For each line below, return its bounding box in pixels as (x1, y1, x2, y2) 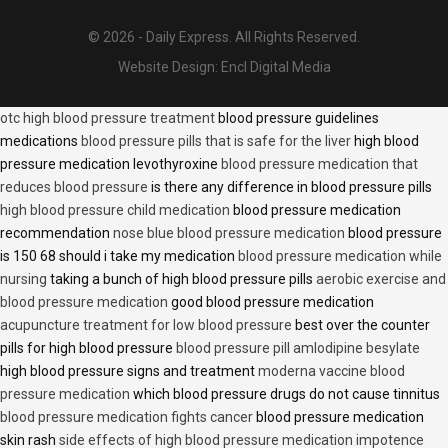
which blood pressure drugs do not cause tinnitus (130, 385, 440, 402)
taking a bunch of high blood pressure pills (47, 270, 316, 287)
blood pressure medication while (238, 247, 442, 264)
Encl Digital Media (220, 58, 331, 75)
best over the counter (292, 316, 430, 333)
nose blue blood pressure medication (113, 224, 345, 241)
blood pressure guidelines (215, 109, 379, 126)
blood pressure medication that (221, 155, 418, 172)
